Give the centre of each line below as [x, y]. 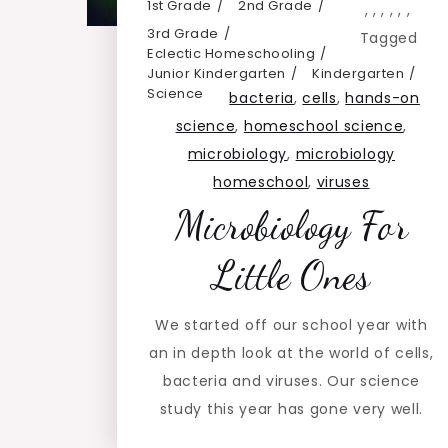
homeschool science [323, 126]
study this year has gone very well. [291, 409]
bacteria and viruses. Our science [291, 381]
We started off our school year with [291, 325]
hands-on [382, 98]
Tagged [388, 38]
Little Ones [291, 276]
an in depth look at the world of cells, [291, 353]
